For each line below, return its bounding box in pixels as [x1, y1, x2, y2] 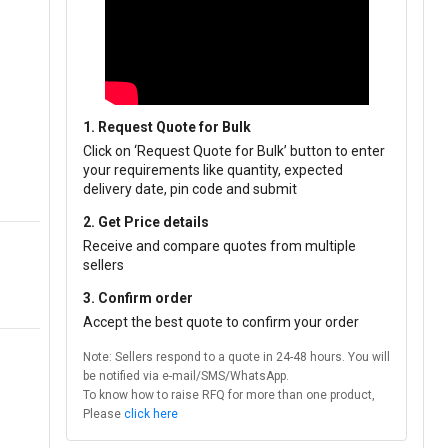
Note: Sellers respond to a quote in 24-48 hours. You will [83, 350, 390, 364]
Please [83, 407, 124, 421]
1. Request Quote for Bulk [83, 119, 251, 135]
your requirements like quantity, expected [83, 162, 343, 178]
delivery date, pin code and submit [83, 181, 297, 197]
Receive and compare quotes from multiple [83, 238, 356, 254]
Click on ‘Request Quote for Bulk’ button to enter [83, 143, 385, 159]
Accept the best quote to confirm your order [83, 314, 359, 330]
